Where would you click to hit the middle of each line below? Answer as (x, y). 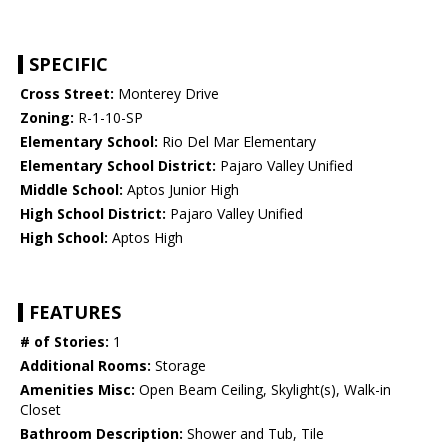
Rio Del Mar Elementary (237, 142)
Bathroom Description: (101, 434)
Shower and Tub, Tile (253, 434)
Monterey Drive (166, 94)
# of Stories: (64, 342)
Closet (40, 410)
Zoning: (47, 118)
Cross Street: (67, 94)
